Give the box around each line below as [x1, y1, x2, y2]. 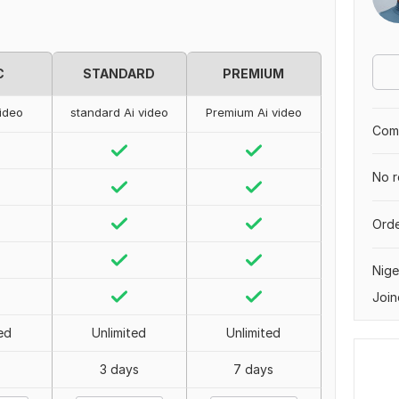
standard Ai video [69, 105, 168, 119]
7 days [233, 362, 274, 377]
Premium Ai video [205, 105, 302, 119]
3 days [99, 362, 139, 377]
